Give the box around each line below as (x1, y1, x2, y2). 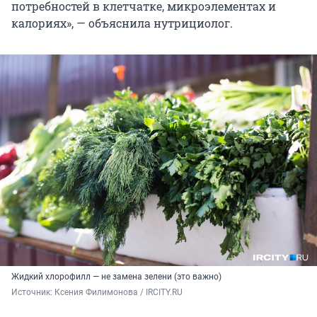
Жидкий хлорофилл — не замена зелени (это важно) (11, 272, 221, 282)
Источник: (11, 287, 54, 298)
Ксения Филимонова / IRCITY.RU (54, 287, 183, 298)
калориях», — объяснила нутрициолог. (11, 15, 233, 30)
